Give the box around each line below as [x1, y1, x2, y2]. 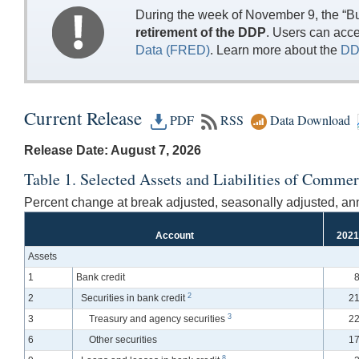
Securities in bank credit [81, 292, 188, 305]
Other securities [89, 334, 157, 346]
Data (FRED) [135, 42, 210, 57]
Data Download [267, 111, 350, 129]
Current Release [24, 105, 147, 130]
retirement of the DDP [135, 25, 266, 39]
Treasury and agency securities [89, 313, 228, 325]
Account [155, 230, 194, 242]
